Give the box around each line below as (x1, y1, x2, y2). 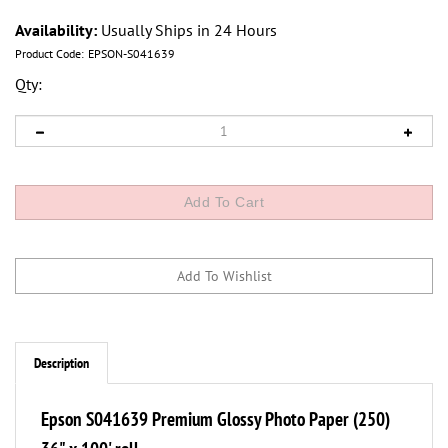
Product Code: (15, 46, 84, 61)
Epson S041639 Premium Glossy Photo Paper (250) (41, 386, 390, 410)
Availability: (15, 20, 97, 40)
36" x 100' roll (41, 416, 139, 440)
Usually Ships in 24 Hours (97, 20, 277, 40)
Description (34, 333, 89, 351)
